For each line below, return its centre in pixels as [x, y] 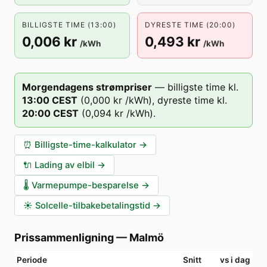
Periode [32, 260]
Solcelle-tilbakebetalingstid [93, 206]
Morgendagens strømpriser [87, 87]
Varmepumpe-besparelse [85, 185]
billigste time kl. [203, 87]
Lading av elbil [65, 165]
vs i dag [235, 260]
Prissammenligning [64, 237]
